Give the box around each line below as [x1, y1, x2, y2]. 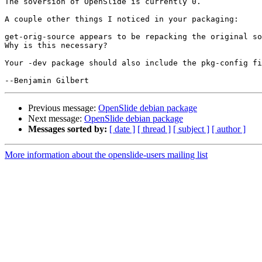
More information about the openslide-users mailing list [5, 150, 208, 160]
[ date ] [109, 124, 135, 135]
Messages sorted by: [28, 124, 107, 135]
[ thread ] [137, 124, 171, 135]
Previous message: [28, 103, 98, 113]
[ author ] [212, 124, 246, 135]
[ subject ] [173, 124, 209, 135]
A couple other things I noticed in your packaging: [5, 15, 239, 24]
